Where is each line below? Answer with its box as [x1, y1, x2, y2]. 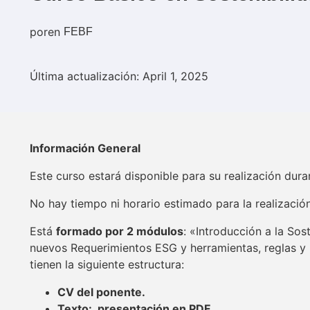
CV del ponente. [57, 285, 145, 300]
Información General [30, 141, 140, 156]
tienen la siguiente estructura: [30, 257, 184, 272]
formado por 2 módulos [56, 224, 183, 239]
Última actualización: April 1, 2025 [30, 69, 208, 84]
